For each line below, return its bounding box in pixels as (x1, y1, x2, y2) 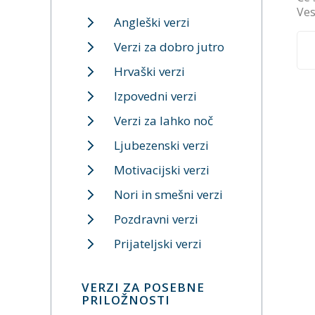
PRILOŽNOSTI (82, 292, 170, 308)
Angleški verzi (114, 14, 190, 30)
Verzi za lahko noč (114, 112, 213, 129)
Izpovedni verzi (114, 88, 197, 104)
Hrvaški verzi (114, 63, 185, 79)
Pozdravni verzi (114, 211, 198, 227)
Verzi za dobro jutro (114, 39, 224, 55)
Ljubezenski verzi (114, 137, 209, 153)
